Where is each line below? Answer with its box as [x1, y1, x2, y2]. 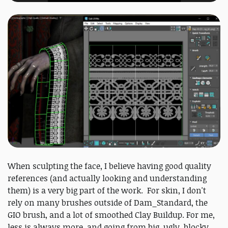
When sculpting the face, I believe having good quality [8, 160, 211, 172]
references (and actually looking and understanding [8, 173, 207, 184]
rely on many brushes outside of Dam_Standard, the [8, 197, 208, 209]
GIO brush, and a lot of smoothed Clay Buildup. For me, [8, 209, 215, 221]
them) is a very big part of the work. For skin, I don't [8, 185, 206, 196]
